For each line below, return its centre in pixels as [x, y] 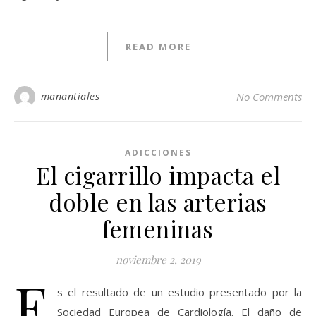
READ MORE [158, 47]
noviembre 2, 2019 [158, 260]
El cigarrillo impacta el [158, 175]
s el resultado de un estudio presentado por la [180, 292]
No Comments [269, 97]
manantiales [70, 96]
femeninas [158, 229]
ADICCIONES [158, 153]
